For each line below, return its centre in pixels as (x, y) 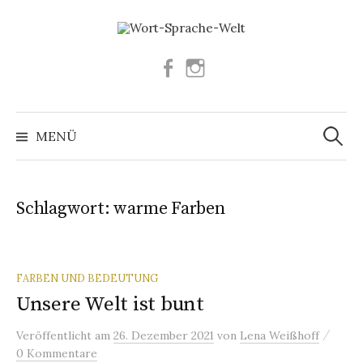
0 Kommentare (57, 353)
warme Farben (169, 208)
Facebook (205, 66)
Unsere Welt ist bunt (110, 304)
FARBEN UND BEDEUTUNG (87, 278)
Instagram (235, 66)
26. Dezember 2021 (164, 335)
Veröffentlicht (56, 335)
